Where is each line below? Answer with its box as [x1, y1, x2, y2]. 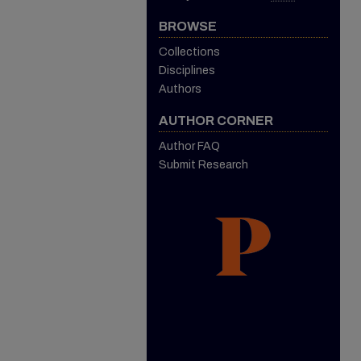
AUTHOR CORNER [159, 114, 273, 127]
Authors [159, 83, 201, 95]
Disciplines [159, 64, 215, 77]
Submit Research [159, 159, 248, 171]
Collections [159, 46, 220, 58]
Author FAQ [159, 140, 220, 152]
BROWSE [159, 19, 217, 33]
